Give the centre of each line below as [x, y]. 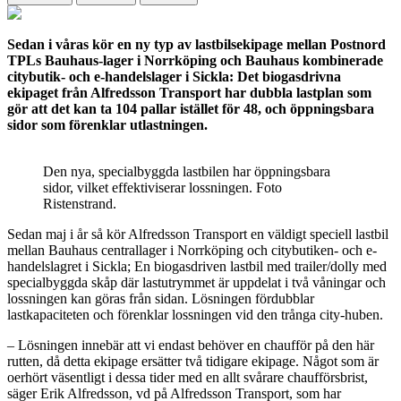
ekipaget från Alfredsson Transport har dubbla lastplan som [189, 92]
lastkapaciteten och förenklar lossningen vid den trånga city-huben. [195, 314]
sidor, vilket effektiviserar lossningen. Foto [162, 187]
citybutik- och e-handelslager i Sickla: [122, 76]
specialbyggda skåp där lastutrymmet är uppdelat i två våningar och [196, 282]
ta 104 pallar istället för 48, [183, 108]
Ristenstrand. [80, 203]
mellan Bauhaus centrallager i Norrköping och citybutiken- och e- [192, 250]
